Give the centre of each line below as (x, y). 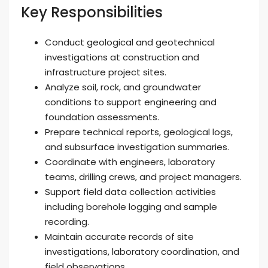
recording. (67, 222)
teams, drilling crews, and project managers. (143, 177)
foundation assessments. (102, 117)
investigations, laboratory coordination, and (142, 252)
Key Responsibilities (92, 12)
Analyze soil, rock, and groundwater (123, 87)
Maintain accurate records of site (119, 237)
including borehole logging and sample (131, 207)
